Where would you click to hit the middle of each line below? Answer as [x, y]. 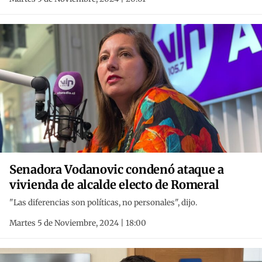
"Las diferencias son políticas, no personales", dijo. [103, 203]
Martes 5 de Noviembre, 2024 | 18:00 [78, 223]
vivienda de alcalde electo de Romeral [114, 185]
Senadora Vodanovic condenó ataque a [117, 170]
